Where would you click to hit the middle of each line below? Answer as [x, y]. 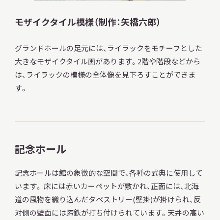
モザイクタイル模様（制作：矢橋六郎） [88, 21]
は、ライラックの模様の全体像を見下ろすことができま [105, 75]
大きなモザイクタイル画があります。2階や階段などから [107, 61]
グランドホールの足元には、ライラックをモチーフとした [108, 48]
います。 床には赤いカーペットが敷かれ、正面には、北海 [107, 186]
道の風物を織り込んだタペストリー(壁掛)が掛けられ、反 [108, 199]
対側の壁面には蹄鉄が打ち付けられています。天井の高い [109, 213]
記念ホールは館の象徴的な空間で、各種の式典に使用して [109, 173]
